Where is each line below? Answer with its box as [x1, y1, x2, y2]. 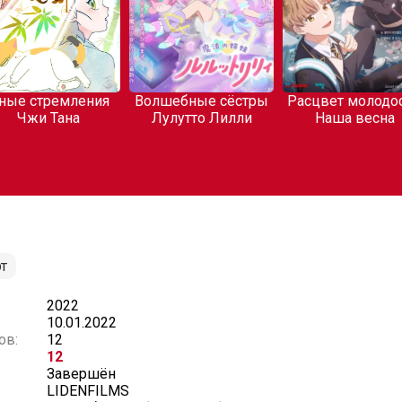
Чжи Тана [17, 109, 81, 127]
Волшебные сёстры [135, 92, 269, 109]
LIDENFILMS [47, 382, 129, 399]
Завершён [47, 365, 116, 382]
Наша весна [314, 109, 395, 127]
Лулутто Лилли [151, 109, 252, 127]
